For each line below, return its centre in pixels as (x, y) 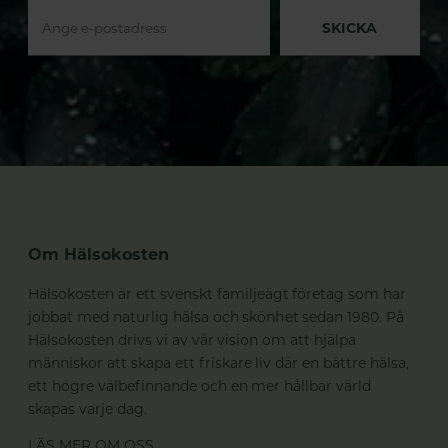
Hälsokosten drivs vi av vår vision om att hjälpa (192, 339)
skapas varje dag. (87, 408)
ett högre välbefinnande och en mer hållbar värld (200, 385)
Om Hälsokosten (98, 254)
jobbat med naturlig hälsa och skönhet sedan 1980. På (216, 316)
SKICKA (350, 27)
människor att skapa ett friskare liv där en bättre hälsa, (219, 362)
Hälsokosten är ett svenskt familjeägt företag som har (217, 293)
